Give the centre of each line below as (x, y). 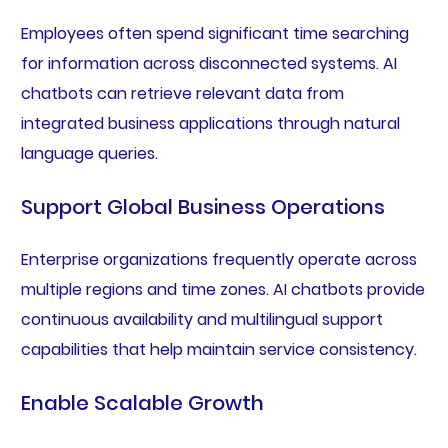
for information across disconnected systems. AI (208, 63)
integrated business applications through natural (210, 123)
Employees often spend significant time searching (214, 33)
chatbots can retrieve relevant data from (182, 93)
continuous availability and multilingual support (201, 319)
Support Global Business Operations (202, 206)
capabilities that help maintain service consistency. (218, 349)
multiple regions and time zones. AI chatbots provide (222, 289)
